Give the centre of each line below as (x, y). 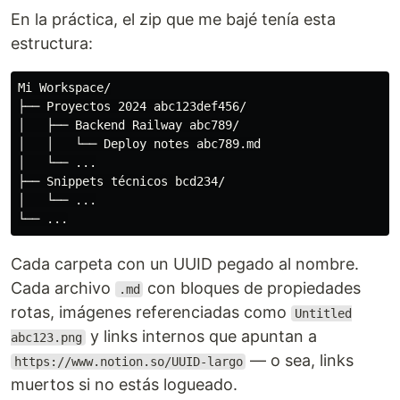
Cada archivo (63, 288)
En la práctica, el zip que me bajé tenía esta (173, 19)
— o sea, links (300, 360)
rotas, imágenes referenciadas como (151, 312)
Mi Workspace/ (64, 87)
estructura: (52, 43)
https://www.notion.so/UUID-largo (128, 362)
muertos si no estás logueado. (124, 384)
